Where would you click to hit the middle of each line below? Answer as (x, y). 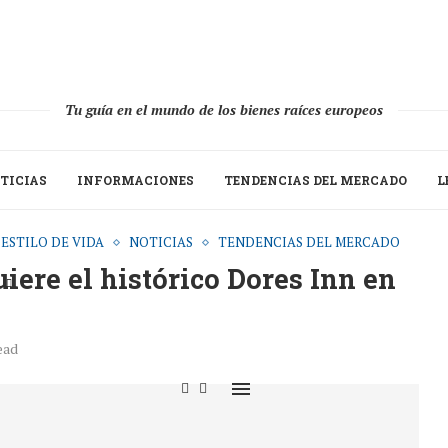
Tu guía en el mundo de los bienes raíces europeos (224, 109)
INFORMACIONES (135, 180)
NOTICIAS (161, 242)
